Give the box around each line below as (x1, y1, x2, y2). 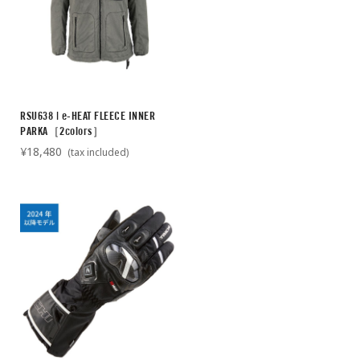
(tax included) (65, 145, 129, 160)
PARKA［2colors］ (20, 125, 104, 138)
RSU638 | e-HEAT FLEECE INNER (20, 109, 155, 123)
